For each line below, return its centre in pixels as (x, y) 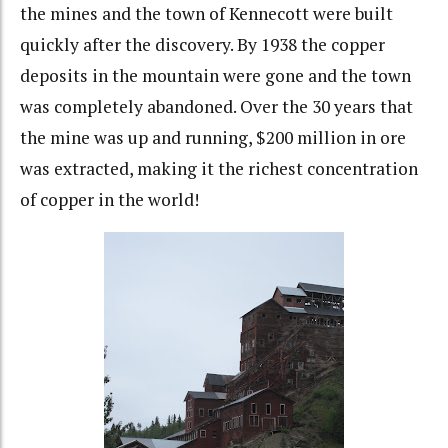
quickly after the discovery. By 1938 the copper (202, 44)
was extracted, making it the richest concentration (219, 168)
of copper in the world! (109, 199)
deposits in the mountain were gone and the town (215, 75)
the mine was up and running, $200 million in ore (213, 137)
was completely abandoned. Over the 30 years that (216, 106)
